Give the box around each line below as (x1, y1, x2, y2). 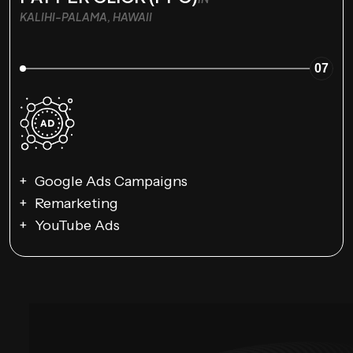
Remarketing (35, 195, 118, 213)
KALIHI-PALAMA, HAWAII (20, 9, 152, 24)
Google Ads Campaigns (35, 173, 188, 191)
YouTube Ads (35, 217, 120, 235)
